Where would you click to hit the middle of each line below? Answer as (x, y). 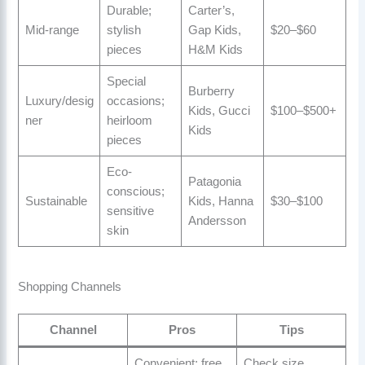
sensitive (130, 211)
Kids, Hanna (220, 202)
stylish (123, 31)
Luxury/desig (59, 101)
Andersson (217, 221)
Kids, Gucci (219, 111)
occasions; (135, 101)
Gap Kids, (214, 31)
